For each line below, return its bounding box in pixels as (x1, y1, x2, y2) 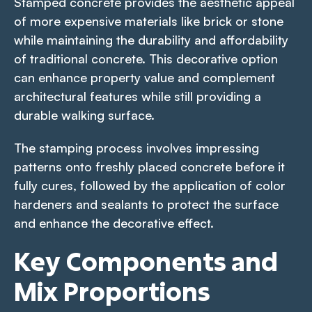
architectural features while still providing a (14, 88, 261, 104)
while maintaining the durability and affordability (14, 31, 288, 47)
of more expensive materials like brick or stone (14, 13, 283, 29)
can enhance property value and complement (14, 69, 275, 85)
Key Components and (14, 244, 278, 278)
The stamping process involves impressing (14, 139, 259, 155)
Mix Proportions (14, 274, 210, 308)
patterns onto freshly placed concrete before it (14, 158, 285, 174)
